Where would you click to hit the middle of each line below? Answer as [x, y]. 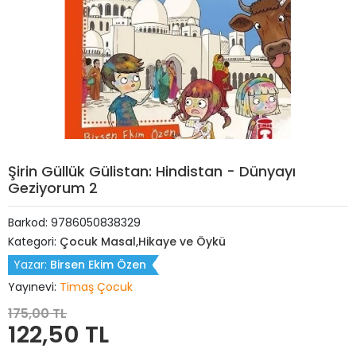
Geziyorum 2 [53, 188]
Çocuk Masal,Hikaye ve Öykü [143, 242]
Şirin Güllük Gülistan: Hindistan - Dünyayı [152, 171]
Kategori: [34, 242]
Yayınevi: [34, 287]
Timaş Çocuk [96, 287]
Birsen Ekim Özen [98, 265]
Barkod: [29, 222]
